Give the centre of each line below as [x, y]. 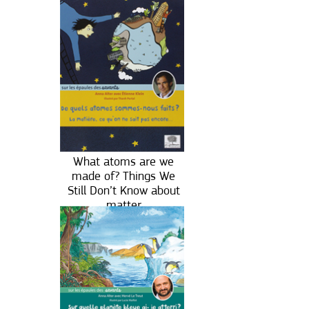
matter [123, 205]
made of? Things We [124, 176]
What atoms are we [124, 161]
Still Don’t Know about [123, 190]
